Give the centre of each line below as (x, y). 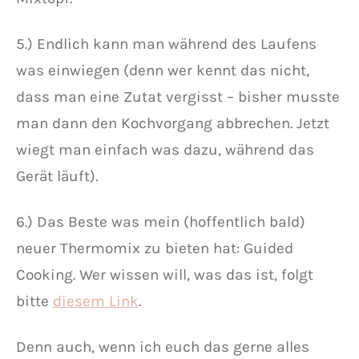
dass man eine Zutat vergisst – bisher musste (178, 97)
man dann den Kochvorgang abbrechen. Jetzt (173, 123)
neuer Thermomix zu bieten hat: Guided (155, 248)
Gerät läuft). (57, 176)
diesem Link (96, 301)
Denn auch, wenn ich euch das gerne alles (163, 347)
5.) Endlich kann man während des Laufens (166, 44)
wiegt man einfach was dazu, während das (165, 149)
